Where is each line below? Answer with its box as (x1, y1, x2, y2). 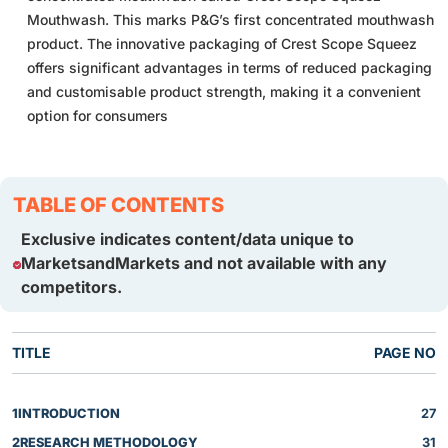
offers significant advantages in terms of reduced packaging (27, 58, 432, 76)
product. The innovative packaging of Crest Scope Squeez (27, 34, 417, 52)
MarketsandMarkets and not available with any (20, 252, 387, 273)
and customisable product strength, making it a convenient (27, 82, 421, 100)
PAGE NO (374, 343, 436, 361)
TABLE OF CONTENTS (13, 192, 224, 217)
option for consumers (27, 106, 168, 124)
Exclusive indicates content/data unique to (20, 228, 354, 249)
